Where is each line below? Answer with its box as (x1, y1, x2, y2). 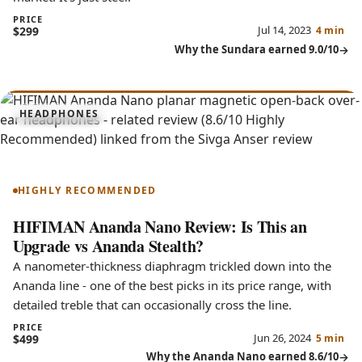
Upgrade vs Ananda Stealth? (13, 234, 204, 258)
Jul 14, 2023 (257, 23, 311, 38)
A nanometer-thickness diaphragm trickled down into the (13, 257, 331, 274)
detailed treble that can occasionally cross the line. (13, 296, 292, 313)
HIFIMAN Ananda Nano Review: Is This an (13, 214, 307, 238)
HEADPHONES (19, 106, 99, 120)
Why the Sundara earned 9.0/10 (175, 41, 339, 57)
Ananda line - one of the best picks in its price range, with (13, 276, 331, 293)
